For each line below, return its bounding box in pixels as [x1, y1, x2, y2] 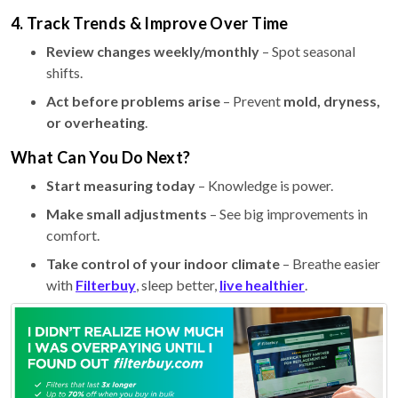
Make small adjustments [46, 204, 207, 222]
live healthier [219, 275, 305, 293]
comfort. [46, 226, 99, 243]
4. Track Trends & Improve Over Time [11, 12, 289, 33]
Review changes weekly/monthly [46, 42, 259, 60]
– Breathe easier [280, 254, 380, 272]
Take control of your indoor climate [46, 254, 280, 272]
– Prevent [220, 92, 283, 109]
